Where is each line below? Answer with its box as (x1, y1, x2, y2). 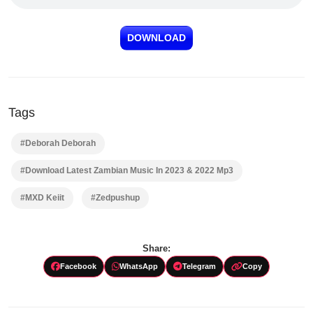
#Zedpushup (91, 192, 140, 203)
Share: (143, 242, 170, 254)
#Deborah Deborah (20, 138, 96, 148)
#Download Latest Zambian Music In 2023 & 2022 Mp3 (20, 165, 233, 175)
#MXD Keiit (20, 192, 64, 203)
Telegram (182, 261, 216, 270)
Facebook (60, 261, 96, 270)
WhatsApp (119, 261, 158, 270)
